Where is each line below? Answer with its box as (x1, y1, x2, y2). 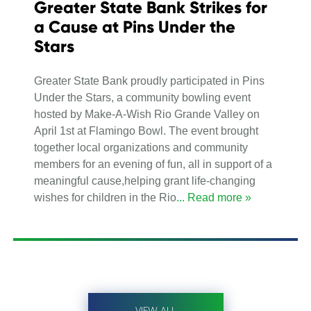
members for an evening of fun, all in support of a (34, 158, 272, 170)
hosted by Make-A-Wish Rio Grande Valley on (34, 108, 260, 120)
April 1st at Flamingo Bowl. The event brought (34, 124, 258, 137)
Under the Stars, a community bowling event (34, 91, 251, 103)
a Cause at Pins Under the (34, 16, 235, 37)
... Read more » (176, 191, 251, 203)
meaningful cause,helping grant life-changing (34, 174, 255, 187)
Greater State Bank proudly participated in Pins (34, 74, 264, 87)
